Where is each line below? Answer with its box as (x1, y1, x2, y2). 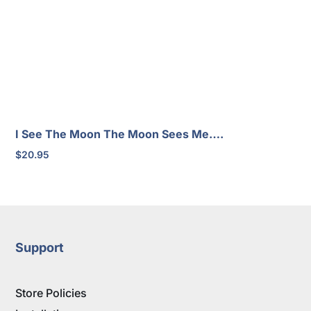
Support (15, 240, 65, 255)
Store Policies (15, 286, 87, 301)
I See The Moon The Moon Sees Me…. (15, 127, 224, 142)
